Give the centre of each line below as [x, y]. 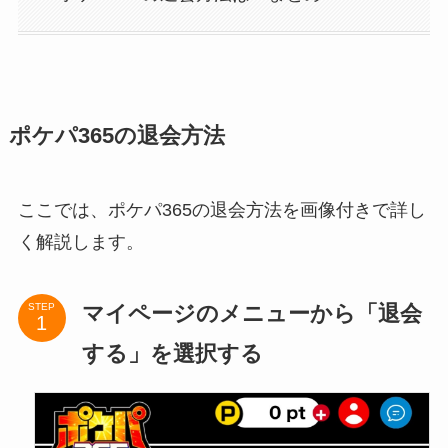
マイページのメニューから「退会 [251, 313]
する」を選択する [172, 353]
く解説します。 [80, 241]
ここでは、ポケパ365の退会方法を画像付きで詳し [221, 209]
